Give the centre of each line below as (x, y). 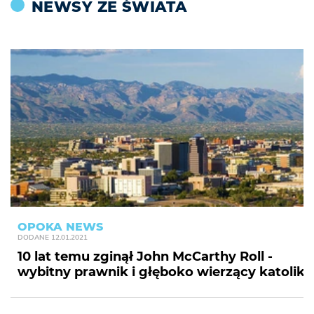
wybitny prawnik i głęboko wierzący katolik (161, 272)
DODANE (33, 237)
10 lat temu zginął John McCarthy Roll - (145, 257)
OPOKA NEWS (60, 227)
